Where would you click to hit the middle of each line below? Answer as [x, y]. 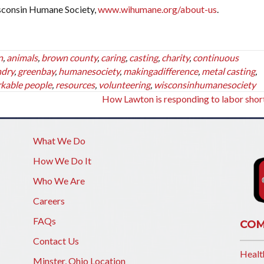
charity [175, 57]
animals [22, 57]
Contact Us [56, 241]
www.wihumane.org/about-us [157, 9]
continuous [216, 57]
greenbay [36, 71]
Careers [49, 201]
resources [75, 85]
